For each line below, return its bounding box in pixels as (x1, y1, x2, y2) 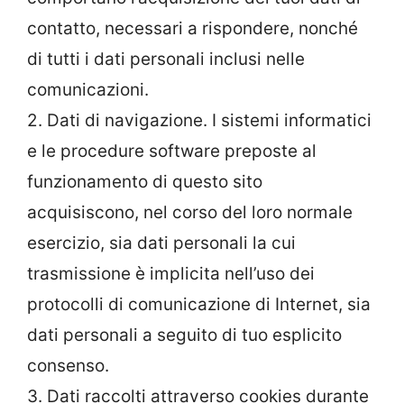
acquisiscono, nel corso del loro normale (27, 201, 353, 223)
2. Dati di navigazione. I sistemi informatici (27, 109, 372, 131)
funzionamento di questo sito (27, 170, 262, 192)
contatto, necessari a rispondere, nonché (27, 17, 358, 39)
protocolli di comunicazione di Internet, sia (27, 293, 371, 315)
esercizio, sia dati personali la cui (27, 232, 296, 253)
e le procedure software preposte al (27, 140, 317, 161)
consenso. (27, 354, 109, 376)
